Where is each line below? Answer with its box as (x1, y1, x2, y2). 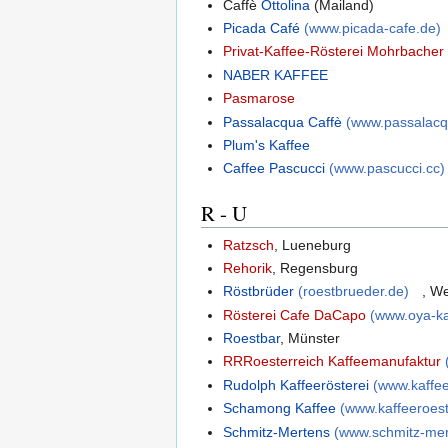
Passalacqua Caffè (223, 113, 343, 130)
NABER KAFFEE (223, 66, 329, 83)
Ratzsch (223, 236, 275, 253)
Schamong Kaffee (223, 400, 337, 417)
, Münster (280, 330, 341, 347)
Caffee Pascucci (223, 160, 326, 177)
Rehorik (223, 259, 273, 276)
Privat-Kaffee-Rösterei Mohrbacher (223, 43, 445, 60)
